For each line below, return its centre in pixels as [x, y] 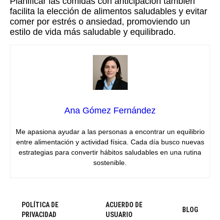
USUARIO [119, 215]
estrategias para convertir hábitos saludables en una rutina [110, 152]
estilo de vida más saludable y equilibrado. [93, 32]
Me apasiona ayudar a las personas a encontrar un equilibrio [110, 132]
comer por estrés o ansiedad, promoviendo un [100, 22]
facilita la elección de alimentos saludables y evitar [109, 12]
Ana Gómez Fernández [110, 111]
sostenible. [110, 163]
